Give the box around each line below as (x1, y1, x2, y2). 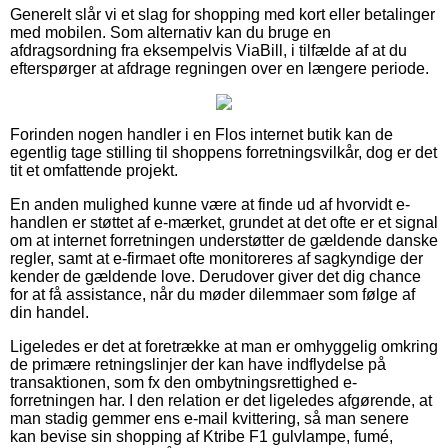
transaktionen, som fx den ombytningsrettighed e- (10, 373, 357, 391)
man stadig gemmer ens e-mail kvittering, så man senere (10, 409, 409, 427)
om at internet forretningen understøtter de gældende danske (10, 231, 438, 249)
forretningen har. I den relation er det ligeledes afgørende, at (10, 391, 432, 409)
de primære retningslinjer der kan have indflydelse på (10, 355, 386, 373)
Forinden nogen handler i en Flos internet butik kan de (10, 125, 393, 143)
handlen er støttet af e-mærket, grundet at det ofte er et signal (10, 213, 438, 231)
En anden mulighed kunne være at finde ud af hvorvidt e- (10, 195, 410, 213)
